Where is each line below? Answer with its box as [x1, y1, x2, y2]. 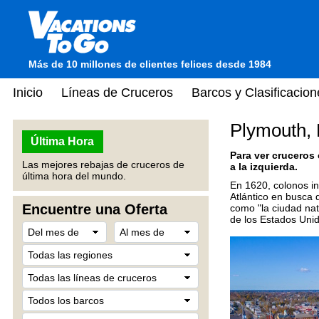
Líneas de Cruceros [61, 85, 173, 100]
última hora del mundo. [22, 170, 126, 182]
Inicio [13, 85, 43, 100]
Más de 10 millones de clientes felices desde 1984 [28, 58, 271, 70]
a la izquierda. [230, 160, 298, 172]
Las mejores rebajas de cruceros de [22, 159, 184, 170]
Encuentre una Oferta [22, 202, 167, 217]
